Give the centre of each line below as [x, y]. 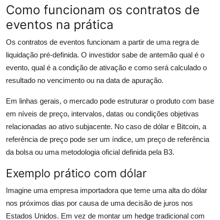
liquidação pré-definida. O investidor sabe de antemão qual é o [105, 55]
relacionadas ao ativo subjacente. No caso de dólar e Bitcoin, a [106, 127]
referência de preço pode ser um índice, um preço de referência [108, 139]
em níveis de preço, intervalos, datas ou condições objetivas [102, 114]
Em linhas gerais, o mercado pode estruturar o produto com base [110, 101]
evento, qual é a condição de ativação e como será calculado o [106, 68]
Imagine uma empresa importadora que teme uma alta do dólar [107, 191]
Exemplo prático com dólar [76, 173]
